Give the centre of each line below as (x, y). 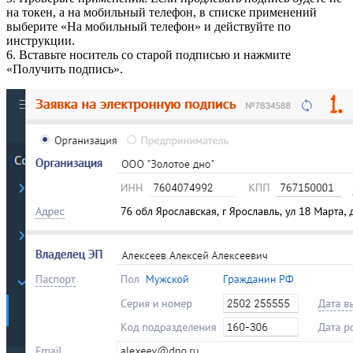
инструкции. (41, 40)
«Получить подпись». (65, 69)
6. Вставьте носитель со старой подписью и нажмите (149, 54)
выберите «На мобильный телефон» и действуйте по (149, 26)
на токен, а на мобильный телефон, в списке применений (162, 12)
